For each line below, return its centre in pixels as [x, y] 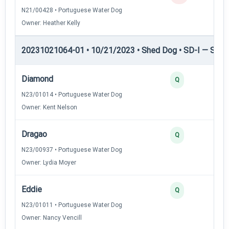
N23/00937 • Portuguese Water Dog [72, 150]
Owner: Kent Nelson [49, 107]
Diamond [37, 79]
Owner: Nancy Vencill [52, 217]
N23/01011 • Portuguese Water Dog [72, 205]
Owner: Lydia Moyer [49, 162]
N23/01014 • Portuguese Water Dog [72, 94]
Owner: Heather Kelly [51, 23]
